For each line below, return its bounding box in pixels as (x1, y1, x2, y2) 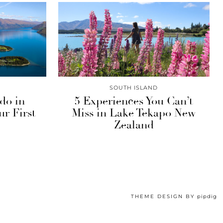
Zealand (113, 118, 154, 132)
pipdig (197, 193, 217, 200)
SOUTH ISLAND (110, 84, 158, 91)
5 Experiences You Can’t (75, 94, 193, 108)
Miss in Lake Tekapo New (72, 106, 196, 120)
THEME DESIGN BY (131, 193, 197, 200)
